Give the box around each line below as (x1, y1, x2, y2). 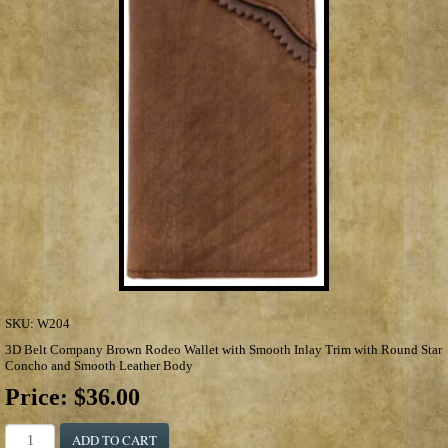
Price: (5, 383, 74, 410)
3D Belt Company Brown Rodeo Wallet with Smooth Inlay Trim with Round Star (5, 341, 442, 357)
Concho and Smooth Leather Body (5, 357, 193, 373)
